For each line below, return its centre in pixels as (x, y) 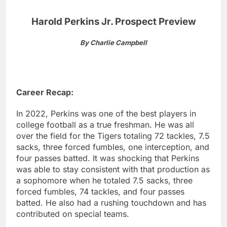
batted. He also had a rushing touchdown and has (111, 203)
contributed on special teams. (73, 214)
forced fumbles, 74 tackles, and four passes (100, 192)
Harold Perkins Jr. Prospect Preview (113, 22)
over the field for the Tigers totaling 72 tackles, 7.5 (113, 136)
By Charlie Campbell (113, 43)
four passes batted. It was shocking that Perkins (108, 158)
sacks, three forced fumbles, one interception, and (113, 147)
